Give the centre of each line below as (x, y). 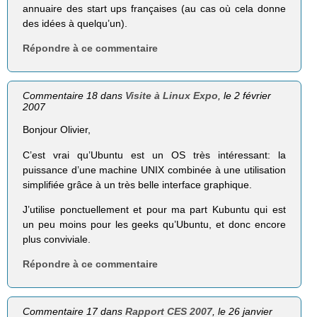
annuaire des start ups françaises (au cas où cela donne (154, 9)
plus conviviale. (57, 239)
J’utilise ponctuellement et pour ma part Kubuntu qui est (154, 209)
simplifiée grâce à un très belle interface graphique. (138, 184)
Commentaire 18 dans (74, 96)
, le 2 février (245, 96)
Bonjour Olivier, (57, 130)
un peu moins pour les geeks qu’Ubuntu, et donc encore (154, 224)
